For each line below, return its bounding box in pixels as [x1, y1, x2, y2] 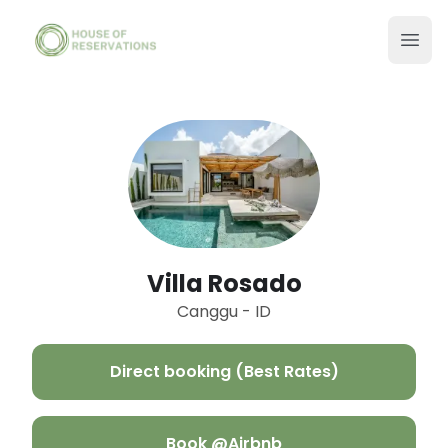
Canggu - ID [177, 300, 271, 324]
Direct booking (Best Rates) [109, 360, 339, 384]
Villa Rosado [146, 267, 302, 301]
